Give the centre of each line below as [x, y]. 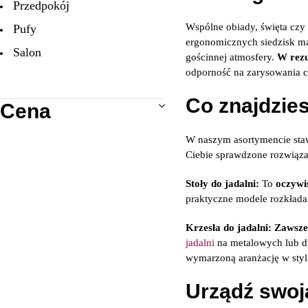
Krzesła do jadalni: [229, 228]
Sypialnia [36, 76]
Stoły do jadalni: [222, 184]
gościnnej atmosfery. [231, 57]
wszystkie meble [54, 99]
